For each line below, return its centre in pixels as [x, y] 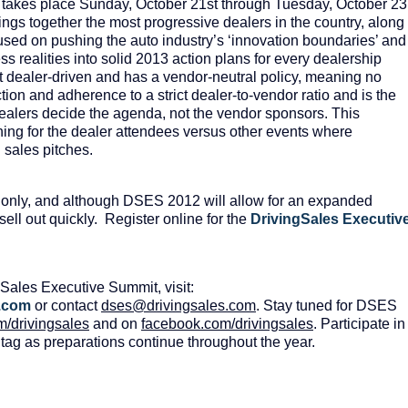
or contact [66, 306]
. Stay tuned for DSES [326, 306]
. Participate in [359, 324]
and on [115, 324]
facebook [171, 324]
